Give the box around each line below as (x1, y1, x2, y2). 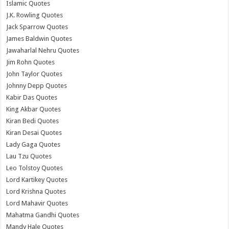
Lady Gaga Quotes (6, 140, 61, 148)
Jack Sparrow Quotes (6, 22, 68, 31)
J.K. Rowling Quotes (6, 11, 63, 19)
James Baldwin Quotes (6, 34, 73, 42)
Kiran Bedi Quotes (6, 117, 59, 125)
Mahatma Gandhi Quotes (6, 211, 80, 219)
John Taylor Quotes (6, 70, 63, 78)
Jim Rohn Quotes (6, 58, 55, 66)
